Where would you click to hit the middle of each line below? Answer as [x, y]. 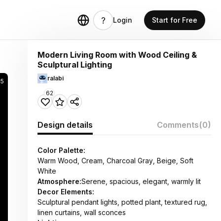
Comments [178, 125]
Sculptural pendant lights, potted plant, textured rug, [122, 202]
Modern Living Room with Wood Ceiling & [117, 55]
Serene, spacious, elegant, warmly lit [141, 181]
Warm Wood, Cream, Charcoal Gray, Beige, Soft [115, 161]
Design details [65, 125]
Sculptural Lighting [75, 65]
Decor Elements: [66, 192]
